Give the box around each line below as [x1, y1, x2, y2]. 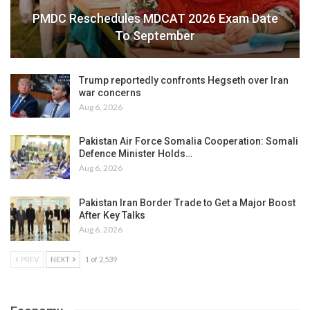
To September [115, 28, 195, 43]
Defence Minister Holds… [79, 148, 192, 160]
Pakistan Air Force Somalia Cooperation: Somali [79, 136, 298, 147]
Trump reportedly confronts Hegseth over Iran [79, 74, 289, 86]
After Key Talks [79, 210, 145, 221]
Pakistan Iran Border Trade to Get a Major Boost [79, 197, 295, 209]
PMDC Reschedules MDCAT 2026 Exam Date [32, 10, 278, 26]
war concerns [79, 86, 141, 98]
